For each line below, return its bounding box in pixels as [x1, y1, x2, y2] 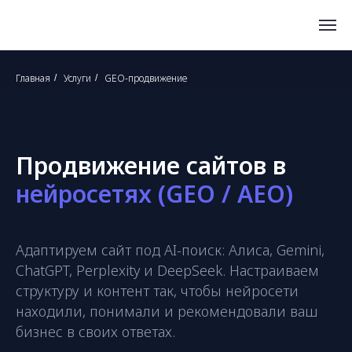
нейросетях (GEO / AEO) [16, 178, 293, 210]
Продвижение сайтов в [16, 149, 286, 181]
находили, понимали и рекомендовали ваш [16, 302, 318, 321]
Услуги [64, 71, 91, 85]
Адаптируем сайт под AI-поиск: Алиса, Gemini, [16, 240, 324, 259]
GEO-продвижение [104, 71, 187, 85]
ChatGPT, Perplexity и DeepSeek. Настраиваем [16, 261, 319, 280]
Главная [16, 71, 50, 85]
